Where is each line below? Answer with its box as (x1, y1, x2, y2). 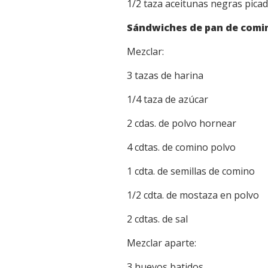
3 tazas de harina (127, 69, 203, 83)
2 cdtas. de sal (127, 212, 188, 226)
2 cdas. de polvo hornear (127, 117, 236, 130)
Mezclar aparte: (127, 236, 196, 250)
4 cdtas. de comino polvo (127, 141, 236, 154)
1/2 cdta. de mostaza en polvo (127, 188, 259, 202)
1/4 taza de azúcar (127, 93, 208, 106)
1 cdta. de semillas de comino (127, 165, 255, 178)
